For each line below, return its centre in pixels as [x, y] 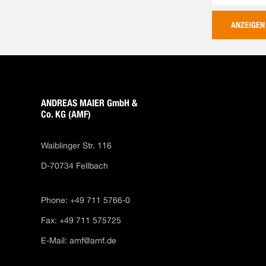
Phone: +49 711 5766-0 [86, 200]
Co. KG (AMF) [66, 114]
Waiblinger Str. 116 [77, 145]
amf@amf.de [93, 240]
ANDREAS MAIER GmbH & [89, 103]
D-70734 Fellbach [76, 166]
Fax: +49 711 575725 [81, 220]
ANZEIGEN [248, 25]
